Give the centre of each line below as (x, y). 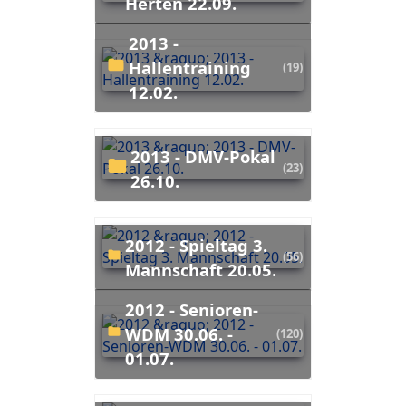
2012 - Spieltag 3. (130, 245)
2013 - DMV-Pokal (136, 156)
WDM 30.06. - (179, 333)
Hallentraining (189, 67)
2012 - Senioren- (130, 309)
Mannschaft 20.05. (200, 269)
